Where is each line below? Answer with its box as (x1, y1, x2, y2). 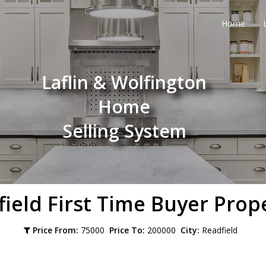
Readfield (199, 224, 242, 236)
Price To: (109, 224, 145, 236)
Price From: (33, 224, 78, 236)
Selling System (62, 119, 186, 143)
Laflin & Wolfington (42, 70, 207, 94)
